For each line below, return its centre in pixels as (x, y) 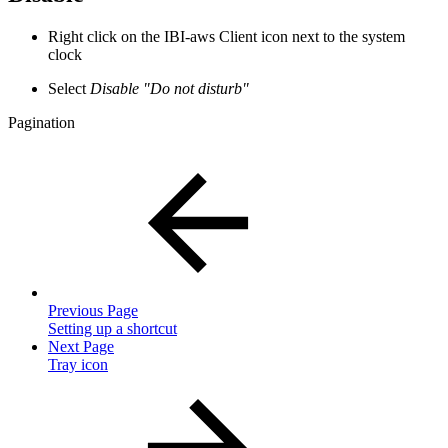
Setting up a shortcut (112, 329)
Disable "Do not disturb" (169, 89)
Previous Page (93, 311)
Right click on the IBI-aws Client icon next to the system (226, 37)
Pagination (41, 123)
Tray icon (78, 365)
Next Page (81, 347)
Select (69, 89)
